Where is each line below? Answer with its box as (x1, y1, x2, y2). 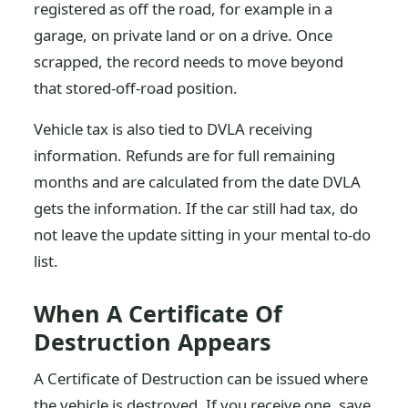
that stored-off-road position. (34, 77, 239, 98)
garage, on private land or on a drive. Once (34, 25, 333, 46)
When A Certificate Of (34, 298, 283, 329)
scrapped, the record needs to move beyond (34, 51, 344, 72)
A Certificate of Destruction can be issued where (34, 368, 369, 389)
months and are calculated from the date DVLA (34, 171, 362, 192)
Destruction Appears (34, 326, 272, 357)
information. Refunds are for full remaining (34, 145, 336, 166)
